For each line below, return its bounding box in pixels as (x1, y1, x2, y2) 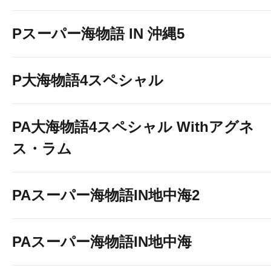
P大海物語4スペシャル (12, 72, 163, 88)
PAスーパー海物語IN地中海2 (12, 187, 200, 203)
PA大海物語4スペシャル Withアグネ (12, 119, 254, 135)
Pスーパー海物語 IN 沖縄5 (12, 25, 184, 42)
